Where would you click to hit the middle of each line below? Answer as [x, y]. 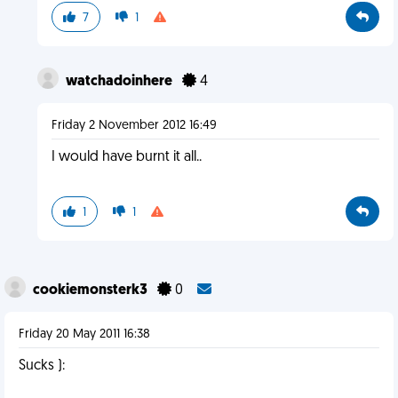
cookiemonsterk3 [92, 291]
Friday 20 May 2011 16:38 [84, 334]
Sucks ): [42, 366]
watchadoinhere [120, 82]
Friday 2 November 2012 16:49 [134, 126]
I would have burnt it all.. [126, 157]
